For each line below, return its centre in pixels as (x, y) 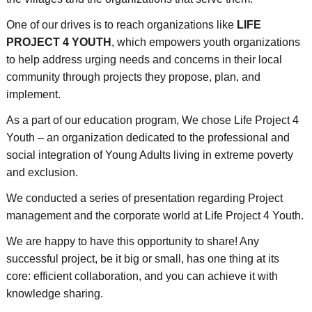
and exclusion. (42, 172)
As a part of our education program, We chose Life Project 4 (153, 120)
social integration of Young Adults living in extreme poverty (150, 155)
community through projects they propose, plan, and (133, 77)
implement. (33, 94)
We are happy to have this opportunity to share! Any (133, 241)
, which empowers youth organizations (206, 42)
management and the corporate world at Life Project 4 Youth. (155, 216)
